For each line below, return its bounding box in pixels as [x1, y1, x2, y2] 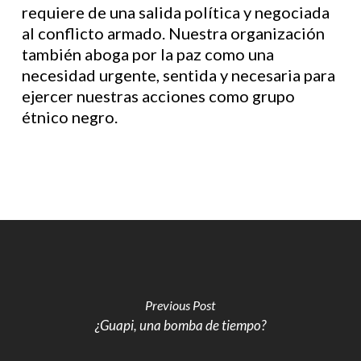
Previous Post [145, 297, 216, 313]
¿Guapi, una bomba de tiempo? [94, 317, 266, 334]
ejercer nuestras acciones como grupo [21, 86, 295, 106]
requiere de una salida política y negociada [21, 2, 330, 22]
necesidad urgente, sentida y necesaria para [21, 65, 335, 85]
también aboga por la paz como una [21, 44, 274, 64]
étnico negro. [21, 107, 118, 127]
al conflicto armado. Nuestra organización [21, 23, 325, 43]
